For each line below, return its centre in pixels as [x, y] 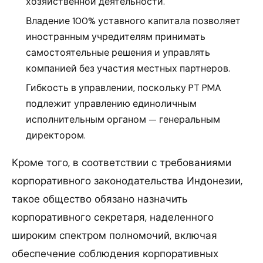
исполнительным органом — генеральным [123, 119]
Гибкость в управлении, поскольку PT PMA [124, 87]
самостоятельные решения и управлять [118, 52]
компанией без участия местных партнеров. [128, 68]
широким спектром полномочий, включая [114, 235]
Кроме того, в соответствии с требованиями [122, 162]
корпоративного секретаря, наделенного [113, 217]
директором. [56, 135]
